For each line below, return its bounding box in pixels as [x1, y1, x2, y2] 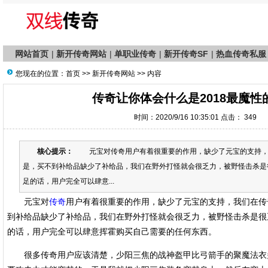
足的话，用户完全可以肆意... [23, 177, 114, 185]
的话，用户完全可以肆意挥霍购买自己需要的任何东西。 [7, 227, 217, 236]
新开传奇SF [164, 49, 208, 59]
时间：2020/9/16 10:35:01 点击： [133, 113, 242, 121]
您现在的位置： [16, 69, 66, 78]
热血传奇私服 [216, 49, 266, 59]
